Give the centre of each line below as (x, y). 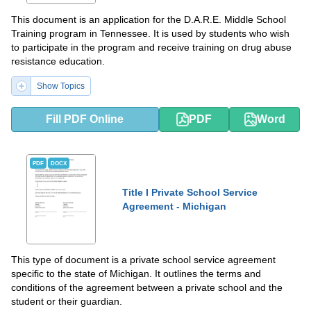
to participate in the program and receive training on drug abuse (151, 47)
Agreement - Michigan (174, 206)
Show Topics (61, 86)
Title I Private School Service (190, 192)
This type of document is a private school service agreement (143, 260)
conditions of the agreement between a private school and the (147, 287)
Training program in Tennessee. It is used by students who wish (150, 33)
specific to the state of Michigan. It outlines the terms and (136, 274)
